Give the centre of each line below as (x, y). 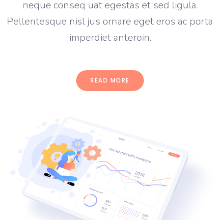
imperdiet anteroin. (110, 37)
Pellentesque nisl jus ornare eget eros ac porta (110, 21)
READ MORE (110, 80)
